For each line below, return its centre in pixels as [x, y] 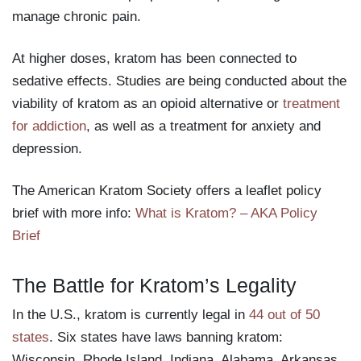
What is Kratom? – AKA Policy [226, 213]
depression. [47, 149]
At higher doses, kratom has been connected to [154, 58]
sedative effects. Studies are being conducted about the [179, 81]
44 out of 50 [284, 315]
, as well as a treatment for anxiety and [203, 126]
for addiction [49, 126]
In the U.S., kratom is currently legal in [131, 315]
